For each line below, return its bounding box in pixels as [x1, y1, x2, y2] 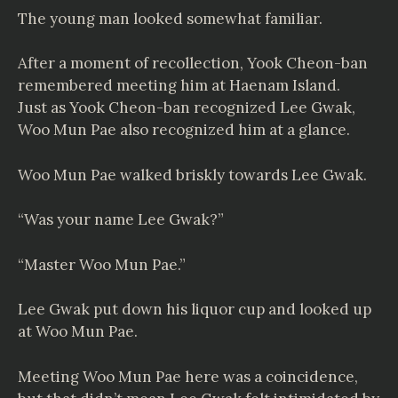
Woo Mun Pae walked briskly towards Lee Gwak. [18, 164, 367, 185]
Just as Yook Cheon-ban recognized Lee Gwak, [18, 98, 355, 117]
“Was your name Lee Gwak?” [18, 210, 224, 229]
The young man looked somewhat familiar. [18, 8, 322, 28]
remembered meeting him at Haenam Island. [18, 76, 340, 95]
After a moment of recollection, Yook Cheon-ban [18, 53, 368, 73]
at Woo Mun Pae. [18, 322, 138, 341]
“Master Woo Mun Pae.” [18, 254, 186, 275]
